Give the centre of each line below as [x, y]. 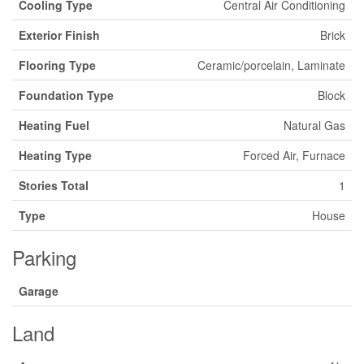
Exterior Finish [59, 35]
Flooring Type [57, 65]
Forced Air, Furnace [294, 155]
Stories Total [54, 185]
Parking [44, 257]
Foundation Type [66, 95]
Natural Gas [314, 125]
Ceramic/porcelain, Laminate [271, 65]
